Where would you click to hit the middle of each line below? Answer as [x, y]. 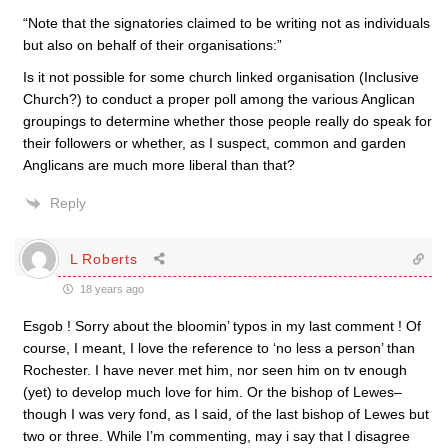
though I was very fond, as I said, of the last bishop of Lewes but [226, 414]
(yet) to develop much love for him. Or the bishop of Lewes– [212, 392]
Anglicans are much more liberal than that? [159, 165]
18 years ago [110, 289]
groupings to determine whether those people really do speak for [227, 121]
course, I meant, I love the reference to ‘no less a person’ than [219, 348]
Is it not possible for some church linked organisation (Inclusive [221, 77]
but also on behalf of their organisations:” [152, 45]
